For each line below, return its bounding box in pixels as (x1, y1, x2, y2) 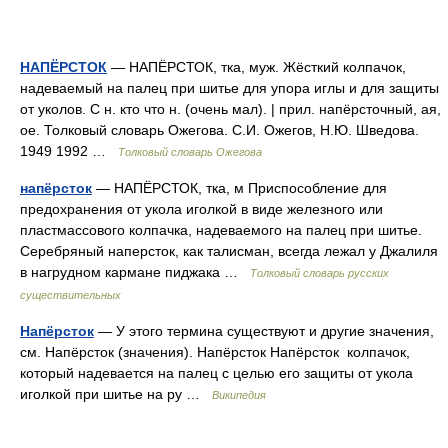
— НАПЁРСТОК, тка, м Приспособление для (92, 180, 387, 196)
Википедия (212, 389, 266, 401)
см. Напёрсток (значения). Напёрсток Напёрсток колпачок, (20, 344, 410, 360)
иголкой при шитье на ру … (20, 386, 212, 402)
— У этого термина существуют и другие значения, (94, 323, 434, 339)
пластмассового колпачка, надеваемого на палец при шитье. (20, 222, 422, 238)
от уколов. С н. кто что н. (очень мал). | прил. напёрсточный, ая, (20, 101, 441, 117)
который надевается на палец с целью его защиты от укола (20, 365, 413, 381)
